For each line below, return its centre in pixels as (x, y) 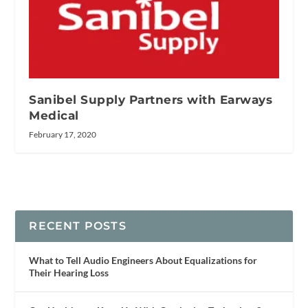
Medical (54, 116)
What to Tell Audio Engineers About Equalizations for (143, 261)
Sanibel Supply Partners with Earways (151, 100)
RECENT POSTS (78, 226)
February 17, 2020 (63, 135)
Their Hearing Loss (69, 273)
